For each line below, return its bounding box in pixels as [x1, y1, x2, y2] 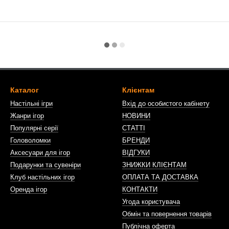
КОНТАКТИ [122, 186, 157, 193]
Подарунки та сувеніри [10, 161, 81, 169]
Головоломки [10, 136, 51, 144]
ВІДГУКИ [122, 149, 150, 156]
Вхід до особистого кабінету [122, 100, 210, 107]
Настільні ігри [10, 100, 53, 107]
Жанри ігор [10, 112, 44, 120]
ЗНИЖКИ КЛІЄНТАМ [122, 161, 187, 169]
